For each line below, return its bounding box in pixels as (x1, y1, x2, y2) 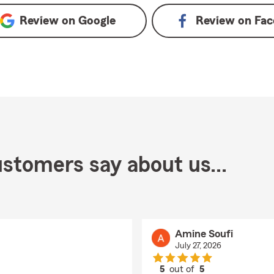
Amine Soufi (174, 228, 233, 239)
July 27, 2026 (174, 242, 221, 250)
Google (78, 15, 116, 27)
